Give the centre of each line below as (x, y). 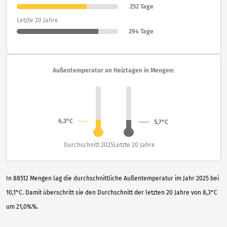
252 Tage (142, 6)
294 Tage (141, 31)
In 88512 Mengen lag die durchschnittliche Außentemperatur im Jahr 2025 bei (112, 178)
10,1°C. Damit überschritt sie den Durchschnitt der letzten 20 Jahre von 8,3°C (112, 192)
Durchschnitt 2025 (89, 145)
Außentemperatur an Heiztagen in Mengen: (113, 70)
